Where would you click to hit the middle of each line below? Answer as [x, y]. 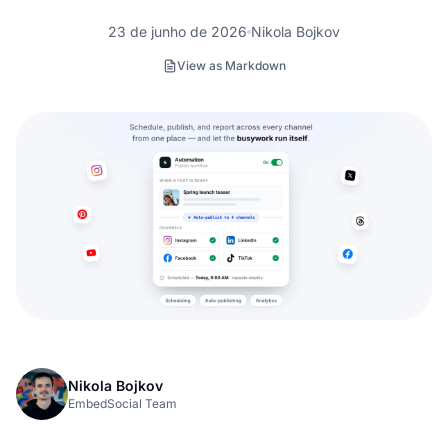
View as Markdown [231, 65]
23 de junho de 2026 [177, 31]
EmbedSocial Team [122, 403]
